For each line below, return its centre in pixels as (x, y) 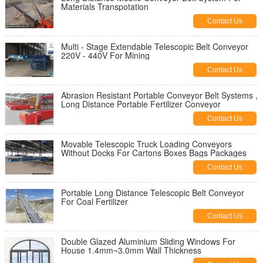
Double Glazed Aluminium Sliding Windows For (148, 241)
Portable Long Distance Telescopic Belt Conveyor (153, 193)
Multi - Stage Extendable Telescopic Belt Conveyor (155, 46)
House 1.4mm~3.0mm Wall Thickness (131, 250)
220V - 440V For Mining (105, 55)
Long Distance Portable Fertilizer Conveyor (141, 104)
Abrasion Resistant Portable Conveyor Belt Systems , (159, 95)
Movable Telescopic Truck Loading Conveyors (146, 144)
